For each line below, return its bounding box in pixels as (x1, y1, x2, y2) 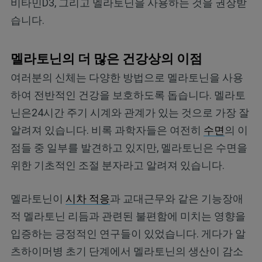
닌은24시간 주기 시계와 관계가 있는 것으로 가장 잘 (10, 106, 249, 119)
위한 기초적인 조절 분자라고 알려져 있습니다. (10, 158, 225, 171)
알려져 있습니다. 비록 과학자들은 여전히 (10, 123, 204, 136)
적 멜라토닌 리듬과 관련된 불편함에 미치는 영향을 (10, 209, 246, 222)
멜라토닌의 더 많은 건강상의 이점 (10, 51, 202, 67)
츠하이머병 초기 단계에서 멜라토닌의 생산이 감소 (10, 244, 243, 257)
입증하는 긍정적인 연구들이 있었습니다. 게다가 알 (10, 227, 246, 240)
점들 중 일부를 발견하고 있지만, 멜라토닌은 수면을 (10, 141, 247, 154)
